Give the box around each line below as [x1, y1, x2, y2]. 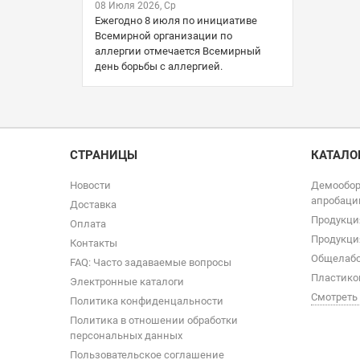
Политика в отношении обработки [70, 314, 238, 326]
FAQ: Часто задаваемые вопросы [70, 256, 231, 268]
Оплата [70, 218, 106, 230]
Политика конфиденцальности [70, 295, 223, 307]
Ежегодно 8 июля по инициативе [95, 14, 257, 27]
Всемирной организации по [95, 29, 232, 42]
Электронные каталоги [70, 276, 184, 288]
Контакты [70, 237, 117, 249]
